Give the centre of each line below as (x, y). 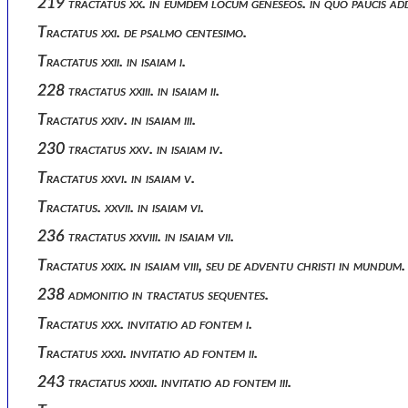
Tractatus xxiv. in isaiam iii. (121, 120)
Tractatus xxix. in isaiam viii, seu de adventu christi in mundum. (226, 265)
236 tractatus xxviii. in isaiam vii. (140, 236)
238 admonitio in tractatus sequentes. (158, 295)
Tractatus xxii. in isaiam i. (116, 61)
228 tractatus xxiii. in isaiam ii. (133, 91)
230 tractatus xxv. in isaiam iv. (135, 149)
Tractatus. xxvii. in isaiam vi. (125, 207)
